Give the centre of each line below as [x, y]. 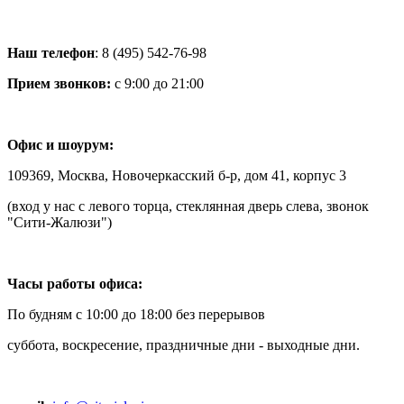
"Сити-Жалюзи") [60, 222]
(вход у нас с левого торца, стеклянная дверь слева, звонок [188, 206]
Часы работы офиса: [75, 283]
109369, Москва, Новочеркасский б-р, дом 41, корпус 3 [177, 175]
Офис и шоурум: [60, 144]
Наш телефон [51, 52]
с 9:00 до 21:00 [157, 83]
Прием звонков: [59, 83]
